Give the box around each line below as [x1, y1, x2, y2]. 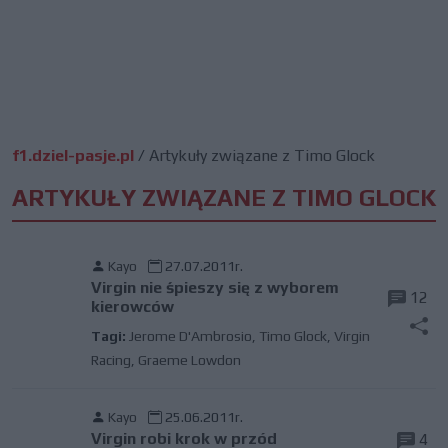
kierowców [90, 297, 174, 316]
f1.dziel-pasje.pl [12, 146, 134, 165]
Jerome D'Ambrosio [128, 328, 252, 344]
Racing [90, 352, 131, 368]
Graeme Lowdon [137, 352, 241, 368]
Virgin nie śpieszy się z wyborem [90, 278, 339, 297]
